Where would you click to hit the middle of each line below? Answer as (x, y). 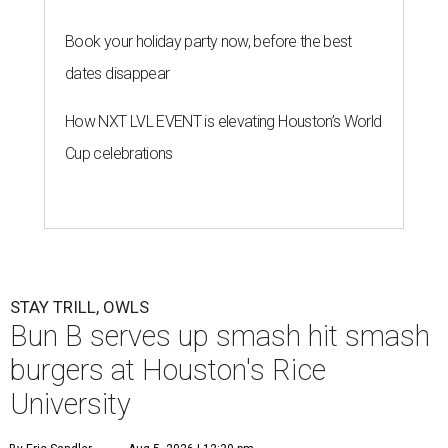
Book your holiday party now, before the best (208, 41)
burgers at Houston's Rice (168, 369)
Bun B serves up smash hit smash (220, 335)
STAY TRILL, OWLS (79, 306)
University (70, 403)
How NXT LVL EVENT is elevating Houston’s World (223, 121)
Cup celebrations (119, 153)
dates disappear (117, 73)
